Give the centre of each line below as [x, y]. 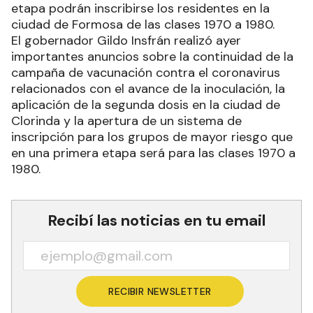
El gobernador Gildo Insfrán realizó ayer [126, 41]
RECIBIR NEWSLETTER [160, 292]
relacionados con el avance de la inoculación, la [148, 89]
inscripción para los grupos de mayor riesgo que [152, 137]
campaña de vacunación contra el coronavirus [146, 73]
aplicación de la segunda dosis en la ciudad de [146, 105]
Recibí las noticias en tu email [156, 221]
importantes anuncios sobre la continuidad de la [152, 57]
